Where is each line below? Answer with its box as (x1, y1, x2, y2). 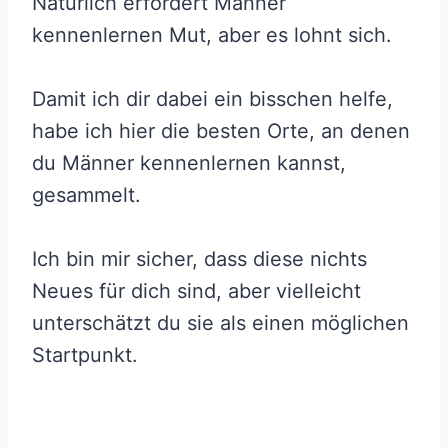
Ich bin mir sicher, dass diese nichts (32, 246, 367, 271)
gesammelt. (32, 182, 141, 207)
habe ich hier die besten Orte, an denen (32, 118, 410, 143)
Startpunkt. (32, 342, 138, 367)
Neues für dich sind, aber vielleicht (32, 278, 361, 303)
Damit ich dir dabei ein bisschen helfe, (32, 86, 393, 111)
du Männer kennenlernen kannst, (32, 150, 346, 175)
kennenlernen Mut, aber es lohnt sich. (32, 22, 392, 47)
